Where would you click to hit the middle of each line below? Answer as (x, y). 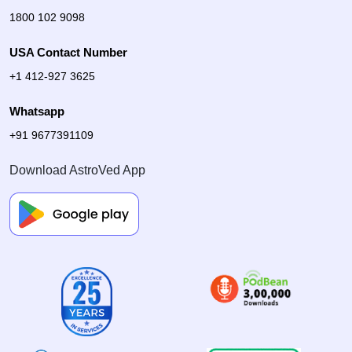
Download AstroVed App (77, 170)
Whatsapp (37, 111)
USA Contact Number (68, 52)
